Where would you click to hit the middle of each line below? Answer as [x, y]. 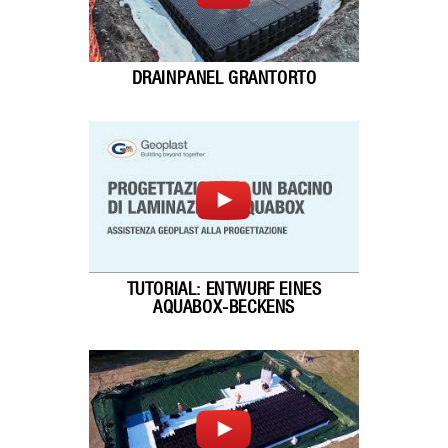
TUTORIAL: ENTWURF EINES [224, 290]
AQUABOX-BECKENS [224, 308]
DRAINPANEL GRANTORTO [224, 79]
